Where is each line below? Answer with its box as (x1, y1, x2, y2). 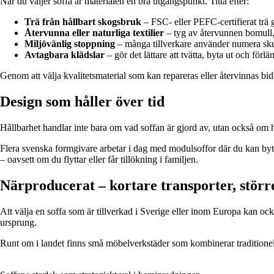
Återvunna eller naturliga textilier (24, 28, 164, 39)
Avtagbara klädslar (24, 50, 105, 61)
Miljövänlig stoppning (24, 39, 115, 50)
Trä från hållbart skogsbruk (24, 17, 141, 28)
